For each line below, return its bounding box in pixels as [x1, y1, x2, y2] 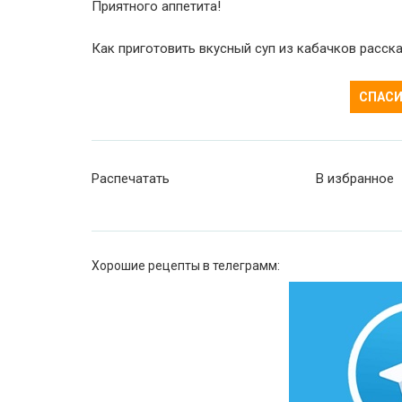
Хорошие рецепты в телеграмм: [92, 258, 280, 273]
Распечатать [92, 170, 170, 187]
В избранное [316, 170, 394, 187]
